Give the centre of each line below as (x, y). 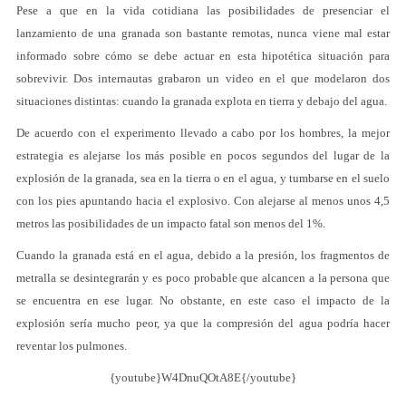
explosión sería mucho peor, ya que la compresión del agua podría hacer (203, 323)
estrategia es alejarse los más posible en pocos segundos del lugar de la (203, 155)
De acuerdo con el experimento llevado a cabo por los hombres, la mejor (203, 133)
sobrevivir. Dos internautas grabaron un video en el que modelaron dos (203, 78)
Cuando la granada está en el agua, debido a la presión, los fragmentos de (203, 255)
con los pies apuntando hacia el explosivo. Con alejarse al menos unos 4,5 (203, 201)
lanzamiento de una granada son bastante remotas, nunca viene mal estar (203, 33)
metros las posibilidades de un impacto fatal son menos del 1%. (171, 223)
